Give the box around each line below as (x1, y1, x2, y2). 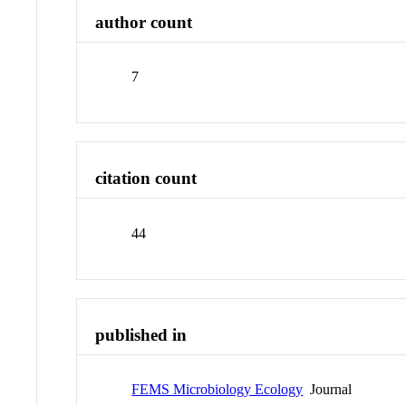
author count (95, 12, 193, 32)
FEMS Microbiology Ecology (131, 382, 304, 398)
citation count (95, 169, 198, 188)
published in (95, 324, 188, 344)
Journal (303, 382, 353, 398)
